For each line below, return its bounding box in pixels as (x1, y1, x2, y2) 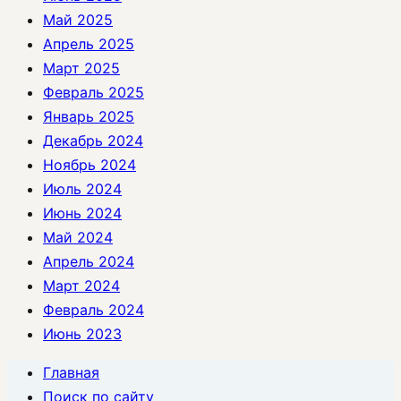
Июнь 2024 (43, 204, 122, 223)
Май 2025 (43, 11, 113, 30)
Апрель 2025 (43, 35, 134, 54)
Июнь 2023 (43, 325, 122, 344)
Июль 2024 (43, 180, 122, 199)
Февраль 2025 (43, 83, 144, 102)
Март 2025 (43, 59, 120, 78)
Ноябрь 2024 (43, 156, 136, 175)
